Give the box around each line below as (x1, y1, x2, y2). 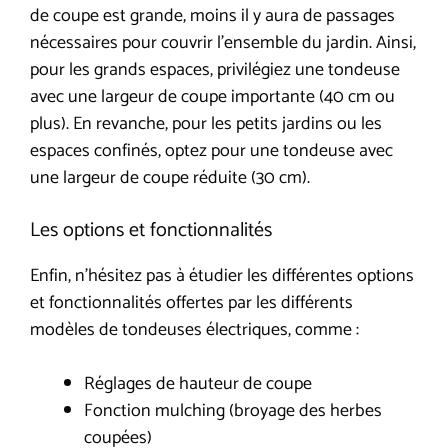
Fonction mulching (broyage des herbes (84, 395, 382, 426)
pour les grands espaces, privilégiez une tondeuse (30, 54, 400, 85)
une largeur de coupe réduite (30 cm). (30, 162, 310, 193)
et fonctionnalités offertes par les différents (30, 287, 353, 318)
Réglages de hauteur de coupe (84, 368, 312, 399)
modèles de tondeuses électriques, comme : (30, 314, 359, 345)
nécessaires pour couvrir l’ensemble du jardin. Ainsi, (30, 27, 416, 58)
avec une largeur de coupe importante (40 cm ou (30, 81, 395, 112)
